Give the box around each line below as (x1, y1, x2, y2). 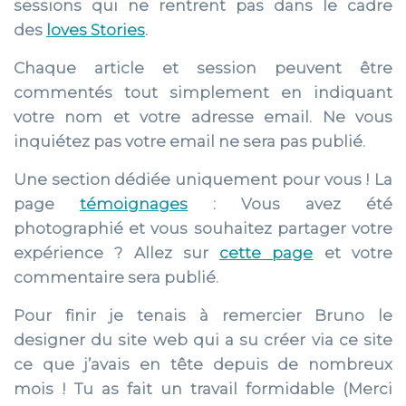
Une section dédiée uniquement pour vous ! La (14, 170, 392, 188)
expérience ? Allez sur (14, 244, 220, 262)
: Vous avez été (188, 195, 392, 213)
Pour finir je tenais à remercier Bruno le (14, 306, 392, 324)
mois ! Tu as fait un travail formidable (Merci (14, 380, 392, 398)
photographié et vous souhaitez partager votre (14, 219, 392, 237)
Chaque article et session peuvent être (14, 59, 392, 77)
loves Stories (46, 21, 145, 39)
